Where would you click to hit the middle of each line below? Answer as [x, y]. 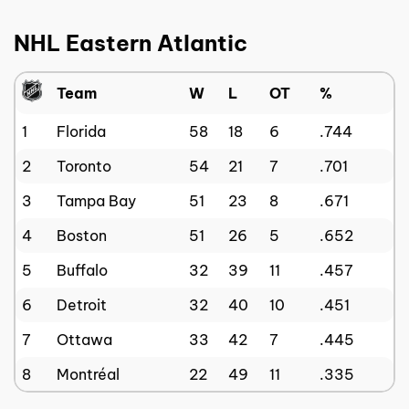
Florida [81, 131]
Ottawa [84, 339]
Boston [82, 235]
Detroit [82, 304]
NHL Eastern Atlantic [131, 42]
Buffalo [82, 270]
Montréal [88, 374]
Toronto [84, 166]
